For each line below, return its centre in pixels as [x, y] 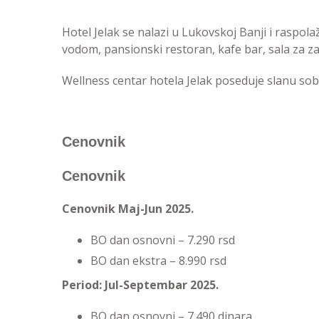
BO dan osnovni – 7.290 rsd [163, 240]
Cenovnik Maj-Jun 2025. [128, 209]
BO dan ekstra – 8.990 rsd [158, 261]
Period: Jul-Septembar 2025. [140, 285]
